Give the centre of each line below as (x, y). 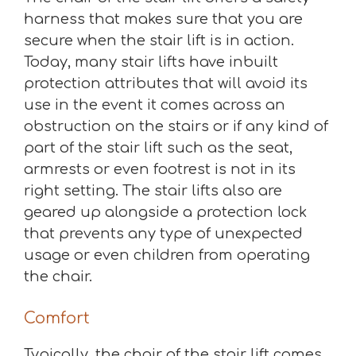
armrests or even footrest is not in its (160, 169)
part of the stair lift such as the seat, (158, 148)
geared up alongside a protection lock (165, 212)
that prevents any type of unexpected (163, 234)
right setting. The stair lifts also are (153, 191)
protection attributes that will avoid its (166, 83)
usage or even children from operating (167, 255)
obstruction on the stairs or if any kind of (176, 126)
